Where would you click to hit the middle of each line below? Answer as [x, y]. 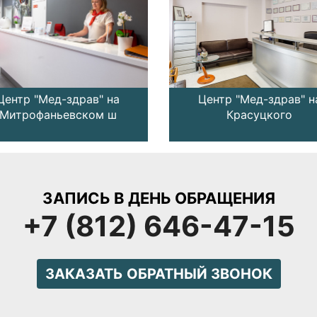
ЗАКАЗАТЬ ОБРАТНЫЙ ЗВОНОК [158, 274]
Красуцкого [259, 115]
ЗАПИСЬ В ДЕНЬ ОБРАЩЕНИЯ [158, 198]
